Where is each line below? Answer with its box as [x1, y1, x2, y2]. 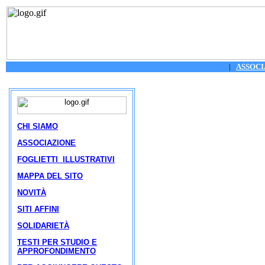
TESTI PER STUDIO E [17, 238, 97, 247]
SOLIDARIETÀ [17, 221, 69, 230]
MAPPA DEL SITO [17, 172, 83, 180]
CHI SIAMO [17, 122, 58, 131]
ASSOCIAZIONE [17, 138, 76, 147]
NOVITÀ [17, 188, 46, 197]
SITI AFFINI [17, 205, 59, 214]
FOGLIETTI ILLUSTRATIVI [17, 155, 115, 164]
